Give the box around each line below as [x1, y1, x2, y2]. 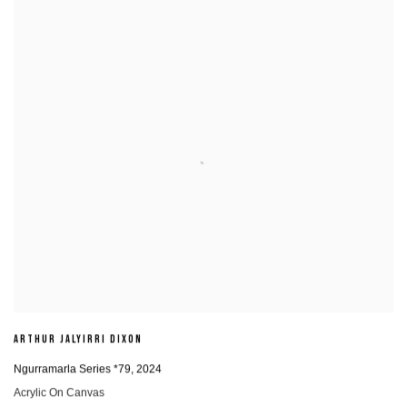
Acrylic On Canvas [14, 386, 104, 400]
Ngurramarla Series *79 [14, 362, 131, 376]
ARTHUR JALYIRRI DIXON [14, 333, 143, 348]
